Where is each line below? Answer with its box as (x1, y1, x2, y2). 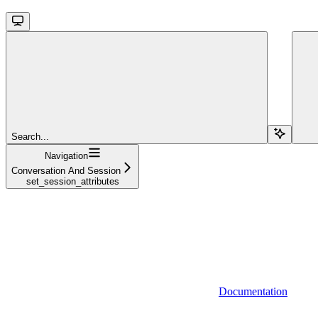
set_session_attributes (26, 175, 119, 187)
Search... (11, 131, 49, 142)
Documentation (219, 285, 287, 297)
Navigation (44, 150, 88, 161)
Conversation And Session (11, 165, 121, 176)
